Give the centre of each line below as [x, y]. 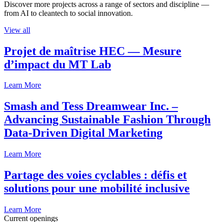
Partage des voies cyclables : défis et [95, 175]
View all [17, 30]
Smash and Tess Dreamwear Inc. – [91, 106]
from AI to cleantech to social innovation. [68, 13]
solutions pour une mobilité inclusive [97, 189]
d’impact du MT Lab [57, 64]
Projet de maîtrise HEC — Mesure [93, 51]
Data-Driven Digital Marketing [83, 133]
